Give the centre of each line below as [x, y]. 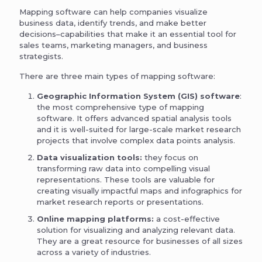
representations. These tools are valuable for [126, 179]
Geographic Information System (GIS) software [138, 96]
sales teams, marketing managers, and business [113, 45]
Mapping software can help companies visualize [113, 11]
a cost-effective [187, 218]
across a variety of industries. [94, 252]
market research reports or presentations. [120, 201]
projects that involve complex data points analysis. [136, 140]
